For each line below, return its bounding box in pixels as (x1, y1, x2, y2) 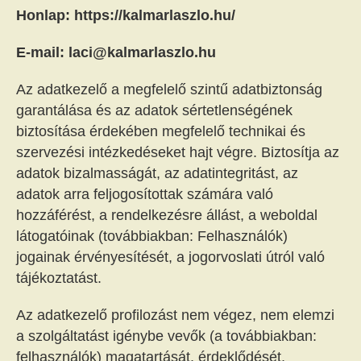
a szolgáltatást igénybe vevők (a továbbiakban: (16, 328, 317, 344)
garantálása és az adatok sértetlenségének (16, 102, 293, 118)
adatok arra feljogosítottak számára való (16, 186, 273, 202)
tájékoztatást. (16, 270, 102, 286)
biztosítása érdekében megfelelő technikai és (16, 123, 305, 139)
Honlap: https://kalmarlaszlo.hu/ (16, 7, 235, 23)
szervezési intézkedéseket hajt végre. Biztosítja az (16, 144, 339, 160)
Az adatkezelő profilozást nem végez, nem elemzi (16, 307, 334, 323)
